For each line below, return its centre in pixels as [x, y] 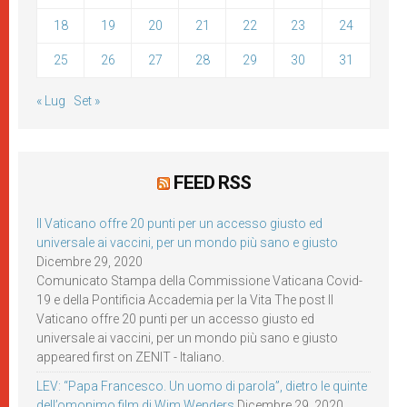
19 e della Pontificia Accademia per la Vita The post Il [185, 300]
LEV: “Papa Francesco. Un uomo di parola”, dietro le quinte [202, 386]
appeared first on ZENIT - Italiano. [130, 357]
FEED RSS [212, 183]
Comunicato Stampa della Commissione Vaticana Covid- [199, 281]
